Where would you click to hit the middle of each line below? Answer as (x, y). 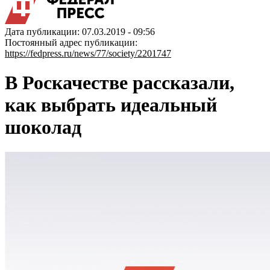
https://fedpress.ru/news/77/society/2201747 (88, 53)
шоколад (43, 127)
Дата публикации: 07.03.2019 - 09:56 (80, 32)
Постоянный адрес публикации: (71, 42)
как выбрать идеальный (111, 105)
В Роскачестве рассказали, (120, 83)
